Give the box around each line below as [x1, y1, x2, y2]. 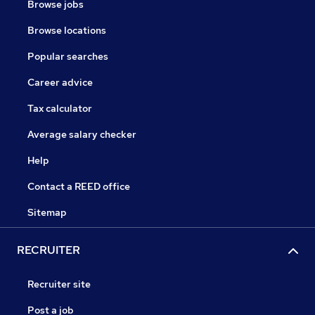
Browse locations [27, 24, 106, 37]
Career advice [27, 76, 93, 89]
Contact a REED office [27, 180, 130, 193]
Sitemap [27, 206, 67, 219]
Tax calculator [27, 102, 92, 115]
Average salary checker [27, 128, 136, 141]
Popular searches [27, 50, 108, 63]
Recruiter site [27, 278, 91, 290]
